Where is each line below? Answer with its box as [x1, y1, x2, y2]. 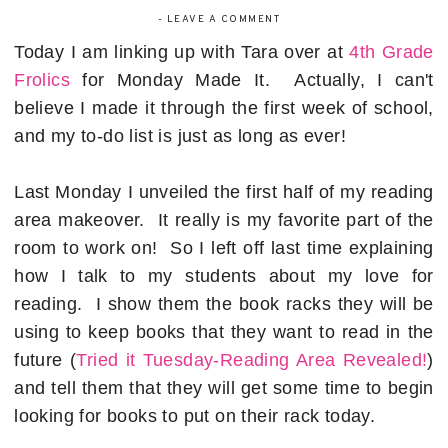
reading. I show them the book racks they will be [14, 294, 434, 315]
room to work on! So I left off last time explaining [14, 238, 434, 259]
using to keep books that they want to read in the [14, 322, 434, 343]
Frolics [14, 70, 71, 91]
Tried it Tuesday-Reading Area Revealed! [76, 350, 428, 371]
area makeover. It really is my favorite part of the [14, 210, 434, 231]
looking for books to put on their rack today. [14, 406, 381, 427]
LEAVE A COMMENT [166, 13, 281, 27]
